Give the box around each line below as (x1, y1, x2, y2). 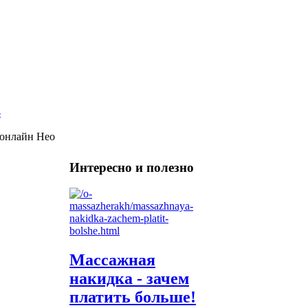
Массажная (69, 251, 155, 269)
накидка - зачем (69, 269, 189, 288)
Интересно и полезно (69, 159, 194, 175)
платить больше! (69, 288, 196, 307)
